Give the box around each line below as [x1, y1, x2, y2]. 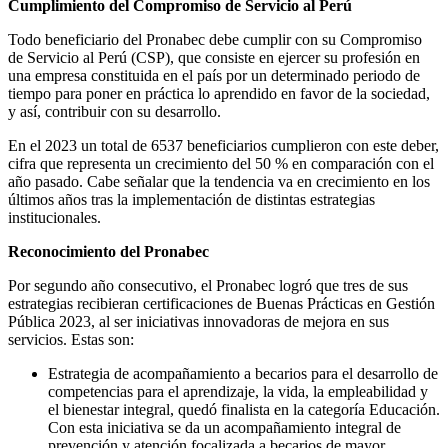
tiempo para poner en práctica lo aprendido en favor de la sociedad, [8, 84, 430, 102]
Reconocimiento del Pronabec [8, 242, 209, 260]
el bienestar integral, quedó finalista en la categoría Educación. [48, 400, 440, 418]
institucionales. [8, 208, 101, 226]
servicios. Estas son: [8, 330, 134, 348]
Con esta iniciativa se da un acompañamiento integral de [48, 418, 401, 436]
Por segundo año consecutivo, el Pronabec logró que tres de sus [8, 276, 408, 294]
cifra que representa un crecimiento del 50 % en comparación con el [8, 154, 434, 172]
